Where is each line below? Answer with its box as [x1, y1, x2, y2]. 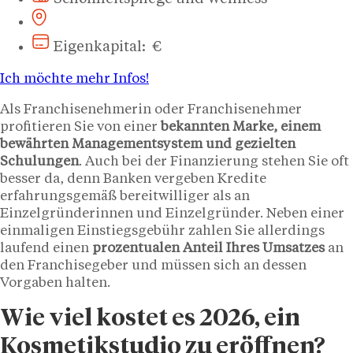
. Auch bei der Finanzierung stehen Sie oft [79, 154, 349, 169]
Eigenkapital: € [54, 39, 162, 54]
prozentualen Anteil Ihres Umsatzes [92, 241, 325, 255]
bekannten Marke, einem [161, 120, 321, 134]
